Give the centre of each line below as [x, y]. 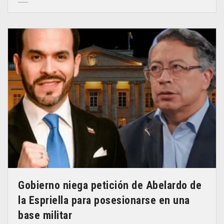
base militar [45, 215]
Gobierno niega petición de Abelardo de [110, 185]
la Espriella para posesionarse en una [104, 200]
